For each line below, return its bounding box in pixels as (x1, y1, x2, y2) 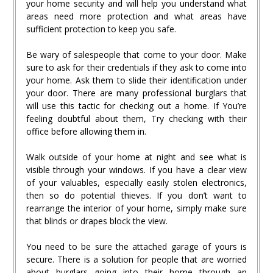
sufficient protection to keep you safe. (26, 23, 176, 35)
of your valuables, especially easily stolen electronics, (26, 176, 247, 188)
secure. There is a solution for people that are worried (26, 253, 247, 265)
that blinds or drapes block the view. (26, 214, 168, 227)
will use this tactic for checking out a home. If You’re (26, 99, 247, 112)
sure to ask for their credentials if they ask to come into (26, 61, 247, 73)
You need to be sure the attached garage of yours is (26, 240, 247, 252)
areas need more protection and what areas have (26, 10, 247, 22)
